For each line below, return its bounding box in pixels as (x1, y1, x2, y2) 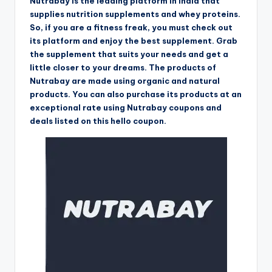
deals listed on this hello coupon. (30, 115, 166, 126)
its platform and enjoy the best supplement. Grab (30, 35, 237, 46)
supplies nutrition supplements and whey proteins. (30, 8, 240, 19)
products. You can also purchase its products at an (30, 89, 242, 99)
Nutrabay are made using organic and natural (30, 75, 220, 86)
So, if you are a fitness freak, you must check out (30, 22, 233, 32)
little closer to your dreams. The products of (30, 62, 216, 72)
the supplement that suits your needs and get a (30, 49, 228, 59)
